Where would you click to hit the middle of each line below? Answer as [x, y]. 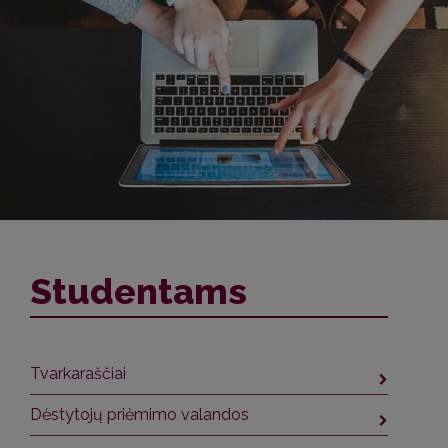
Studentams [138, 291]
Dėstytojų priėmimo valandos [139, 415]
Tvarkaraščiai [78, 374]
